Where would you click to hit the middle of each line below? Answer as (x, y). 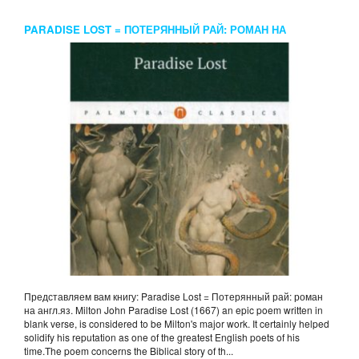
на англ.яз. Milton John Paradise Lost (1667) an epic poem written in (173, 310)
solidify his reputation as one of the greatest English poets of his (162, 337)
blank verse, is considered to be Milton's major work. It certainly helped (177, 324)
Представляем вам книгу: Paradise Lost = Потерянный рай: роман (173, 296)
